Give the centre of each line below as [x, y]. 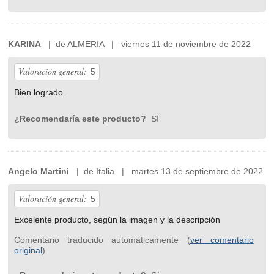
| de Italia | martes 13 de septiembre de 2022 [166, 172]
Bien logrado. [40, 93]
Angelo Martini [39, 172]
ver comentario [222, 240]
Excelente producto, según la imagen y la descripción [117, 220]
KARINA [25, 44]
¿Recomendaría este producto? [82, 119]
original [28, 250]
